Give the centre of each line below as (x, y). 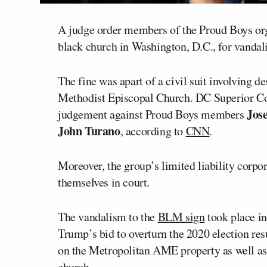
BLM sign (181, 216)
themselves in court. (104, 182)
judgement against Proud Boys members (153, 114)
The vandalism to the (108, 216)
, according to (153, 131)
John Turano (89, 131)
